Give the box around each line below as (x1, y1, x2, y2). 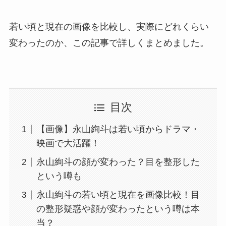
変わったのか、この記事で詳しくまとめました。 (9, 37, 209, 48)
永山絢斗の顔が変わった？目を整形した (36, 157, 200, 167)
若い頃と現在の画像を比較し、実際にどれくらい (9, 21, 209, 32)
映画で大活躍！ (36, 138, 100, 149)
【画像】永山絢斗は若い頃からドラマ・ (36, 124, 200, 135)
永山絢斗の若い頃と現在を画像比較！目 (36, 190, 200, 200)
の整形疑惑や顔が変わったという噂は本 (36, 204, 200, 214)
